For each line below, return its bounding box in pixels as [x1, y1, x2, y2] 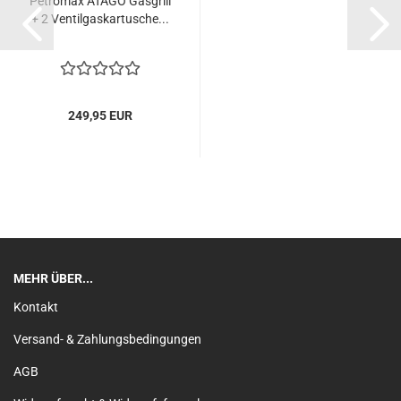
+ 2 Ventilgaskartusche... [30, 12, 169, 26]
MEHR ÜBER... [13, 271, 93, 286]
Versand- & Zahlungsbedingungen [13, 332, 201, 346]
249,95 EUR [67, 108, 132, 123]
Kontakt [13, 300, 58, 314]
